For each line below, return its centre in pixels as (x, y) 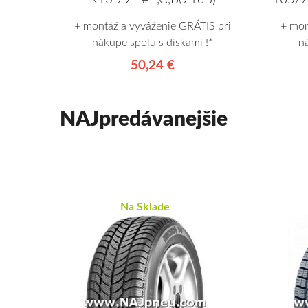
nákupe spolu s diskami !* (153, 42)
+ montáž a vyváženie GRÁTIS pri (153, 26)
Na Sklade (145, 207)
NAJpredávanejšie (144, 119)
